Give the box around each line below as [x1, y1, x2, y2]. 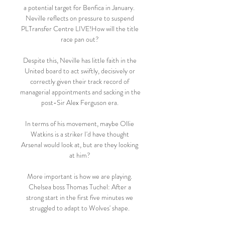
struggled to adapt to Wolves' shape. [30, 203, 131, 213]
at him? [69, 150, 92, 160]
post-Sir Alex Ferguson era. [41, 97, 120, 107]
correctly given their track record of [30, 76, 129, 86]
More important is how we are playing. [27, 171, 132, 181]
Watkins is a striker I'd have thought [30, 129, 129, 139]
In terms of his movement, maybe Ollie [25, 119, 134, 129]
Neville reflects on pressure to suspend [25, 13, 134, 23]
